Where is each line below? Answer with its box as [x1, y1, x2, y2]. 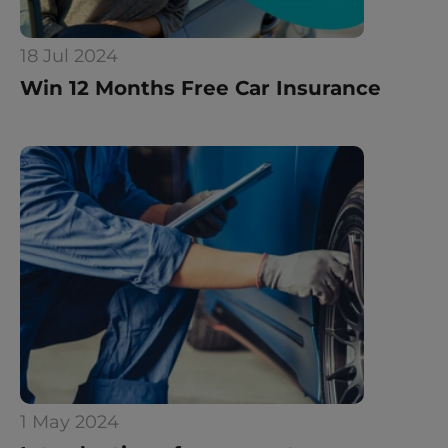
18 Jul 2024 [20, 45, 118, 67]
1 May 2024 [20, 411, 119, 433]
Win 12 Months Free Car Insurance [20, 76, 381, 100]
